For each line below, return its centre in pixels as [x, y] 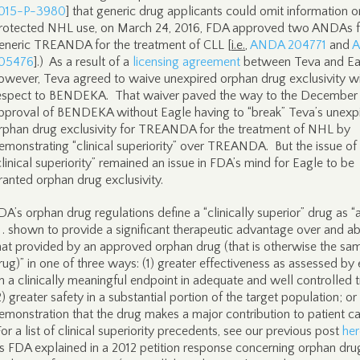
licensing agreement [186, 62]
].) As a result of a [83, 62]
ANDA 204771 [288, 45]
